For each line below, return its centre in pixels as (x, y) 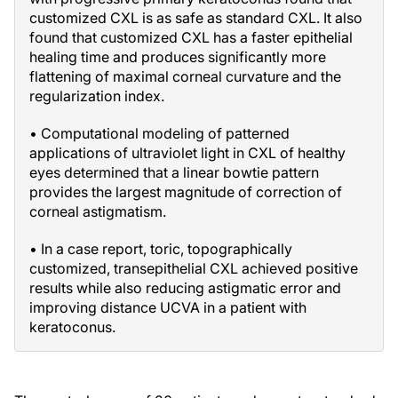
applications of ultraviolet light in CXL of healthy (187, 153)
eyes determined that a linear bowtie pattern (174, 172)
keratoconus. (72, 327)
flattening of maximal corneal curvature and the (185, 76)
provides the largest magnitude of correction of (186, 192)
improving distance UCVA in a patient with (168, 307)
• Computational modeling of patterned (159, 133)
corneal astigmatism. (98, 211)
